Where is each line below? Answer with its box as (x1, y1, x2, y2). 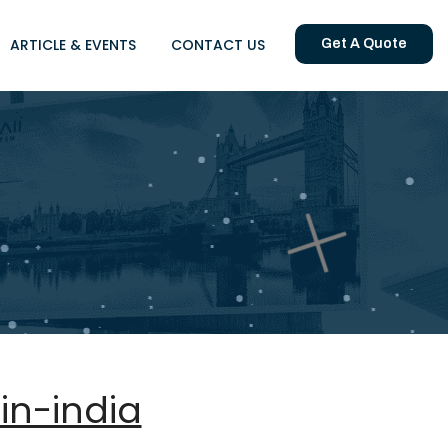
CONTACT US (171, 35, 265, 55)
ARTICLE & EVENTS (10, 35, 136, 55)
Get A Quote (321, 36, 407, 51)
